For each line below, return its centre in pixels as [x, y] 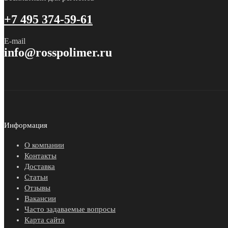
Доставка [40, 166]
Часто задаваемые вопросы [70, 209]
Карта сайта [45, 220]
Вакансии [40, 198]
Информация [26, 125]
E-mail [15, 41]
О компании [44, 145]
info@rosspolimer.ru [58, 52]
